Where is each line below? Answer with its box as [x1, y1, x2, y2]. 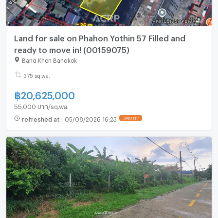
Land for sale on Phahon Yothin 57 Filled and [14, 34, 185, 40]
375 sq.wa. [23, 73, 50, 77]
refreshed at [21, 115, 61, 121]
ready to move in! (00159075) [14, 45, 129, 52]
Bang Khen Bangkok [21, 57, 77, 62]
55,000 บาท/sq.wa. [14, 103, 69, 108]
